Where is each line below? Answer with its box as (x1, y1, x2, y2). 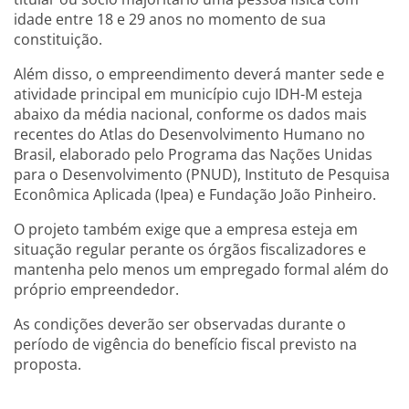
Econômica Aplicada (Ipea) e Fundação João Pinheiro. (14, 184, 376, 204)
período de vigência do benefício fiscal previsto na (14, 333, 357, 354)
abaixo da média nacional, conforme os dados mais (14, 103, 367, 124)
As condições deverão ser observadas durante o (14, 313, 346, 334)
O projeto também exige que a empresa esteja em (14, 218, 358, 239)
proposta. (14, 353, 81, 374)
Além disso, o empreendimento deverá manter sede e (14, 63, 384, 84)
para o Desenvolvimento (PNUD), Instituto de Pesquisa (14, 163, 390, 184)
